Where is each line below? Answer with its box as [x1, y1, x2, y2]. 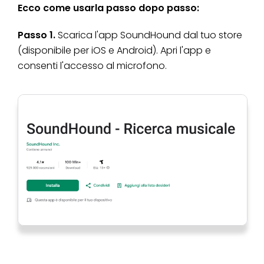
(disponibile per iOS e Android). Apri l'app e [18, 43, 211, 57]
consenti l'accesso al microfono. [18, 58, 167, 72]
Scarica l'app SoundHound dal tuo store [55, 28, 242, 42]
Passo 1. [18, 28, 55, 42]
